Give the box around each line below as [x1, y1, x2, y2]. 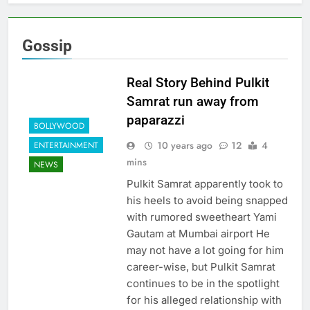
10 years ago [156, 138, 212, 152]
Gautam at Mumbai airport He [126, 226, 270, 240]
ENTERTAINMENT [34, 139, 98, 152]
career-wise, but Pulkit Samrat [126, 259, 275, 273]
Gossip [22, 35, 72, 55]
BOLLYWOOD [34, 120, 84, 133]
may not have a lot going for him [126, 243, 284, 257]
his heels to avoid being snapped [126, 193, 288, 207]
